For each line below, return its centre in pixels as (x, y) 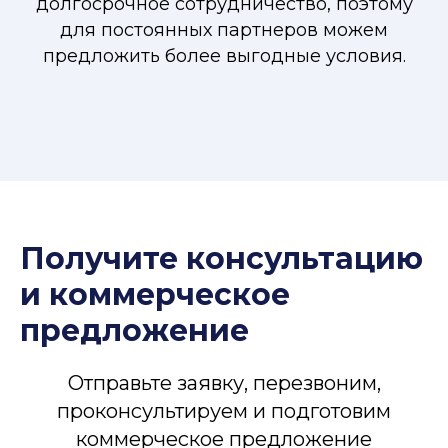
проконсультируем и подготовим (224, 411)
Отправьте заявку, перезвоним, (224, 383)
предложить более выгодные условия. (224, 56)
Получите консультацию (221, 258)
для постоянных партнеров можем (224, 30)
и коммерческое (155, 294)
